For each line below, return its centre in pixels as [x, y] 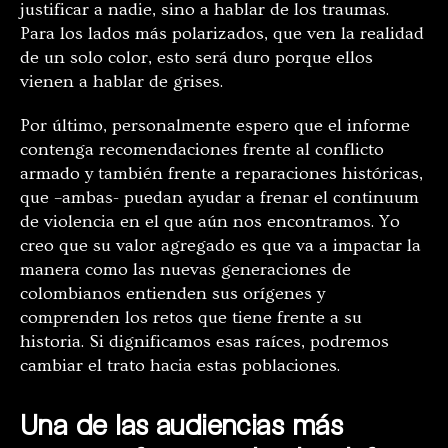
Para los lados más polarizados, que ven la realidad [222, 34]
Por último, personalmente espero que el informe [215, 126]
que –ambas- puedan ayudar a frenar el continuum [219, 198]
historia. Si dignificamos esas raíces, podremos [204, 342]
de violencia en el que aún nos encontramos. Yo [210, 222]
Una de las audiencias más [181, 424]
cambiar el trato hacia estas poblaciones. [180, 366]
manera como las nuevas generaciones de [185, 270]
